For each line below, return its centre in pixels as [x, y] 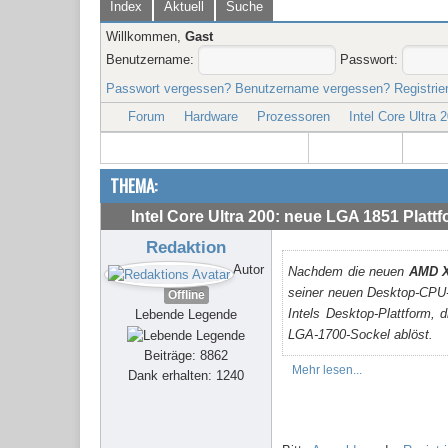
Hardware [211, 117]
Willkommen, [145, 37]
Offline [186, 294]
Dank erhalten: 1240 [186, 375]
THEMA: [133, 186]
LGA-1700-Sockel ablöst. [360, 335]
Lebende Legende [186, 314]
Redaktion [186, 248]
